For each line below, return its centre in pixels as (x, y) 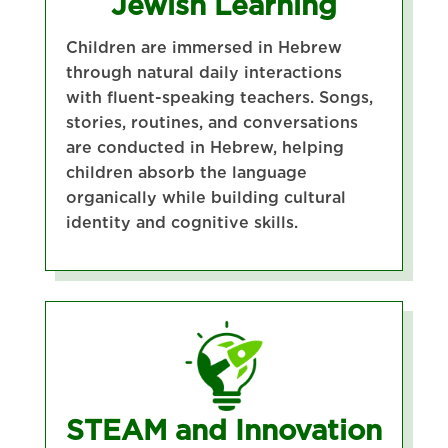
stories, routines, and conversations (211, 122)
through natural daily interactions (203, 72)
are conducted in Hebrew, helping (204, 147)
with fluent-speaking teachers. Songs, (219, 97)
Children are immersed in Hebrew (203, 47)
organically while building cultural (205, 197)
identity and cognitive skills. (181, 222)
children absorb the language (186, 172)
